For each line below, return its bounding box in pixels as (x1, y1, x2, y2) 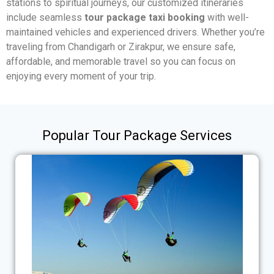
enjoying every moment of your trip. (6, 70, 156, 83)
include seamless (6, 12, 84, 24)
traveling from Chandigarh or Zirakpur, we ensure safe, (6, 41, 235, 53)
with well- (205, 12, 249, 24)
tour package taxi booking (84, 12, 205, 24)
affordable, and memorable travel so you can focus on (6, 56, 235, 68)
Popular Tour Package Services (42, 128, 232, 144)
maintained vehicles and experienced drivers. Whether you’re (6, 26, 265, 39)
